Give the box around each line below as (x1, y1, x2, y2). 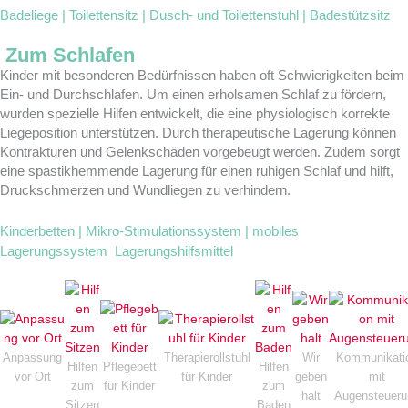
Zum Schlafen (5, 43, 135, 66)
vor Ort (14, 369, 51, 383)
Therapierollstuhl (163, 350, 250, 364)
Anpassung (3, 350, 62, 364)
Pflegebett (102, 360, 157, 374)
